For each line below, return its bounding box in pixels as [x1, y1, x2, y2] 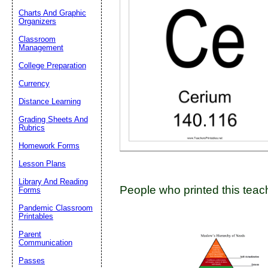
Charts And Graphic [19, 8, 86, 17]
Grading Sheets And [19, 115, 88, 124]
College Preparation [19, 61, 86, 70]
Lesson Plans [19, 159, 66, 168]
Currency [19, 79, 50, 88]
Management [19, 43, 63, 52]
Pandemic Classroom [19, 203, 93, 212]
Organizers [19, 17, 56, 26]
